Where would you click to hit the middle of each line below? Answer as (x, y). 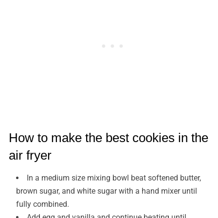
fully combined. (42, 204)
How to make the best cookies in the (108, 138)
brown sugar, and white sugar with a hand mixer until (106, 191)
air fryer (30, 155)
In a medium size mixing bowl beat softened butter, (114, 178)
